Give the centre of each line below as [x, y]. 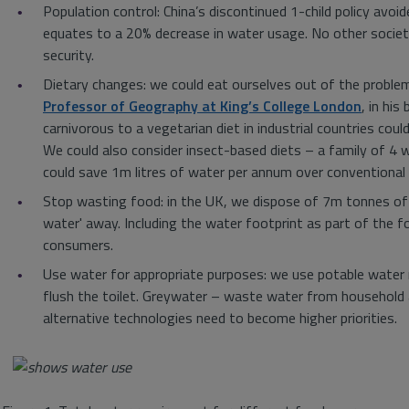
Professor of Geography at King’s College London [202, 106]
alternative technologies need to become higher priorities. [220, 318]
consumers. [78, 245]
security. [68, 55]
